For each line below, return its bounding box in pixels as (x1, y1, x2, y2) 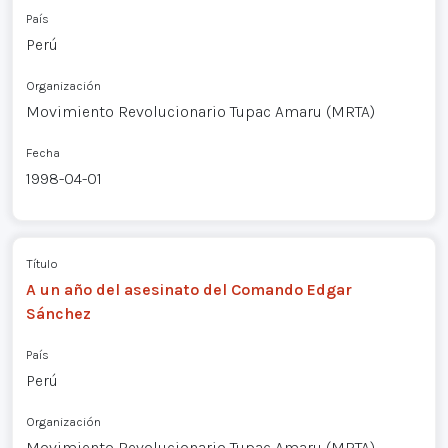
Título (25, 255, 58, 271)
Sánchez (25, 303, 91, 323)
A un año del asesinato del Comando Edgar (25, 279, 352, 299)
